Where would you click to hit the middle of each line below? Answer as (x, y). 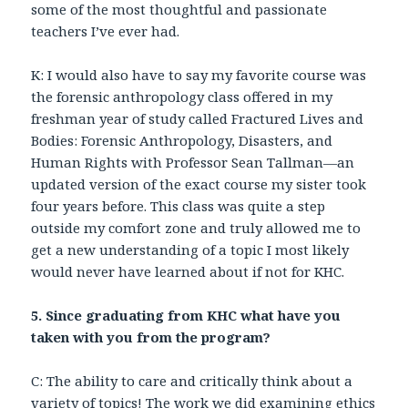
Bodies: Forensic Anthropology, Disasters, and (182, 141)
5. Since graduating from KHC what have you (186, 316)
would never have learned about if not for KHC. (188, 272)
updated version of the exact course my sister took (199, 184)
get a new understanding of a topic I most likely (190, 250)
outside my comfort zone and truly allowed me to (196, 228)
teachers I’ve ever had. (106, 31)
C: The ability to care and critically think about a (192, 381)
